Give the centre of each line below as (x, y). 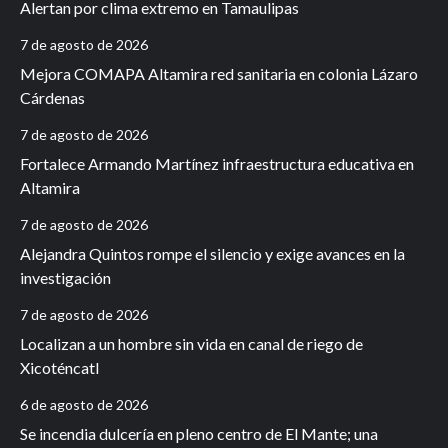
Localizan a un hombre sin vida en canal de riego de (191, 343)
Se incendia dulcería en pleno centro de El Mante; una (199, 433)
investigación (67, 277)
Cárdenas (52, 97)
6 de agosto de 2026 (84, 404)
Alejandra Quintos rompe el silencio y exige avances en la (212, 253)
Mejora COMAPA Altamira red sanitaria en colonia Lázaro (219, 73)
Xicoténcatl (59, 367)
